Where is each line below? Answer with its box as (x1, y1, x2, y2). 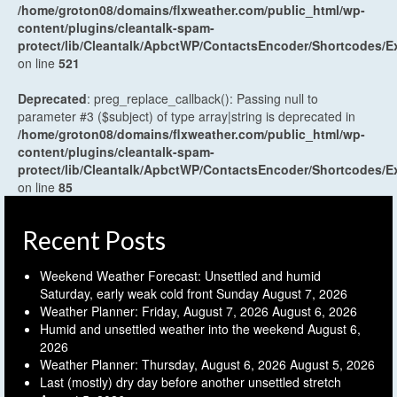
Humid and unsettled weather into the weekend (40, 319, 304, 338)
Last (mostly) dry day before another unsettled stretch (40, 372, 341, 391)
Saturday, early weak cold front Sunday (40, 284, 259, 302)
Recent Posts (22, 224, 166, 255)
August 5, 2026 (290, 354, 375, 373)
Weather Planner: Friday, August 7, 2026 (40, 301, 269, 320)
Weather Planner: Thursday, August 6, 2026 (40, 354, 286, 373)
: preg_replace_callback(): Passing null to (87, 89, 318, 107)
